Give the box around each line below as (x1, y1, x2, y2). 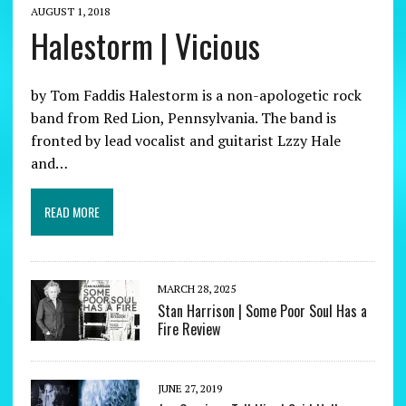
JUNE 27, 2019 (157, 381, 222, 395)
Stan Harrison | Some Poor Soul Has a (157, 299, 367, 322)
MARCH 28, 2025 (157, 281, 236, 295)
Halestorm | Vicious (30, 20, 260, 69)
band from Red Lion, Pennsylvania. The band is (30, 107, 336, 128)
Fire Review (157, 317, 220, 340)
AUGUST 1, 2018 (30, 4, 110, 18)
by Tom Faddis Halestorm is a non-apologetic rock (30, 84, 362, 105)
